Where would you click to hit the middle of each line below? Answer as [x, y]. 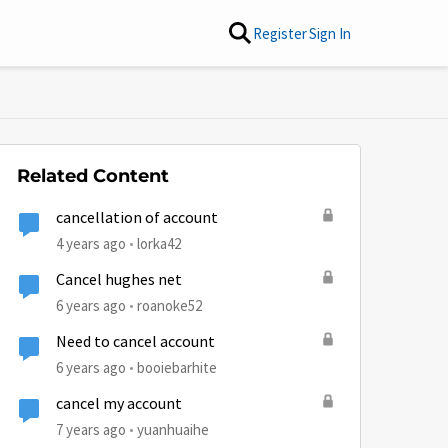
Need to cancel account [135, 342]
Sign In [330, 33]
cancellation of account [137, 218]
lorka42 [159, 243]
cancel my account [119, 404]
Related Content [93, 176]
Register [280, 33]
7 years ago [91, 429]
